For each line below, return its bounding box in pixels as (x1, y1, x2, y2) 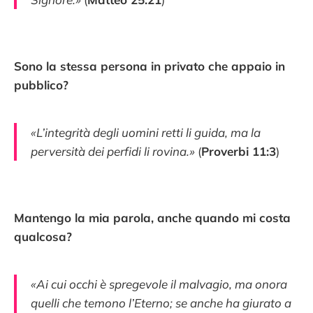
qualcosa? (14, 229, 72, 245)
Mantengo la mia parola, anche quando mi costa (14, 210, 291, 226)
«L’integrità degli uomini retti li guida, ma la (31, 125, 261, 140)
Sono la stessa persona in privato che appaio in (14, 59, 285, 74)
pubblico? (14, 78, 68, 93)
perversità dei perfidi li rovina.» (31, 144, 195, 159)
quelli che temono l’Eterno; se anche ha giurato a (31, 295, 291, 310)
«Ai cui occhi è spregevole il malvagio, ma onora (31, 276, 287, 291)
